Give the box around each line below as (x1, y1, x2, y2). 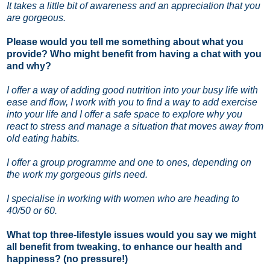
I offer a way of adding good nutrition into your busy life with (7, 84, 258, 95)
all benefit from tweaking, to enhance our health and (7, 241, 242, 252)
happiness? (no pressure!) (7, 253, 128, 264)
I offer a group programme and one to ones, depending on (7, 157, 251, 168)
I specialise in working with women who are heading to (7, 193, 239, 204)
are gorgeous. (7, 12, 66, 23)
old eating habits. (7, 133, 80, 143)
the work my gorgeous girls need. (7, 169, 148, 180)
